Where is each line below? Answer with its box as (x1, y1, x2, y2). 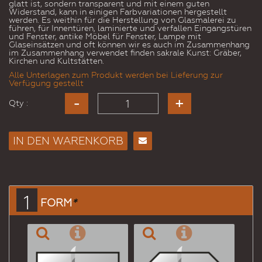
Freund (133, 197, 157, 206)
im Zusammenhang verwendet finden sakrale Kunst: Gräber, (9, 48, 242, 58)
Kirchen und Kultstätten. (9, 56, 104, 66)
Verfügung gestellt (9, 78, 84, 88)
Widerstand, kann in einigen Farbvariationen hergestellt (9, 7, 227, 17)
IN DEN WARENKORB (13, 135, 123, 147)
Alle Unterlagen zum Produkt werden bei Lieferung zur (9, 70, 223, 80)
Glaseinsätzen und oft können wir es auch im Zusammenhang (9, 40, 250, 50)
